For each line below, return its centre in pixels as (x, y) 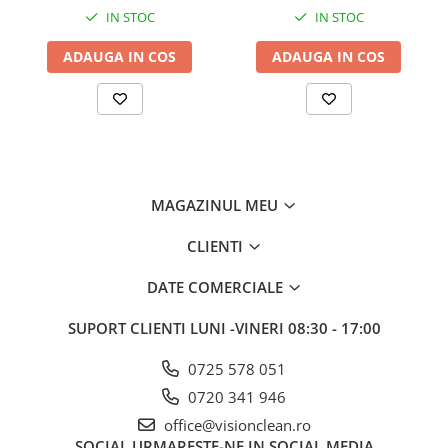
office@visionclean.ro (235, 425)
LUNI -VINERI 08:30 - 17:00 (285, 328)
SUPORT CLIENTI (128, 328)
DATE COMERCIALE (216, 287)
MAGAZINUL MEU (216, 205)
